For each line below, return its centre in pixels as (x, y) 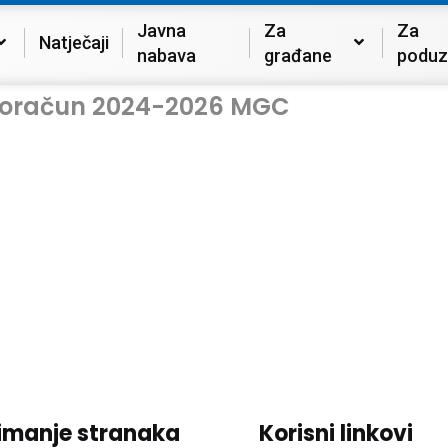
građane (297, 55)
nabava (166, 55)
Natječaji (74, 42)
